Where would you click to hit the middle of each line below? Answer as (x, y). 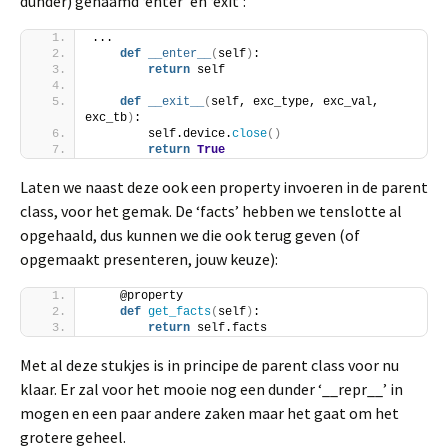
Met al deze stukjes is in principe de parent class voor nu (209, 365)
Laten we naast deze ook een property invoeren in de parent (224, 187)
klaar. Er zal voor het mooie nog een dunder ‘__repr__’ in (211, 389)
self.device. (162, 134)
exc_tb (106, 118)
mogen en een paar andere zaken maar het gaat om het (209, 413)
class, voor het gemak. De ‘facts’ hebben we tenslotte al (211, 211)
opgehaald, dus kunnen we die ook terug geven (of (190, 235)
